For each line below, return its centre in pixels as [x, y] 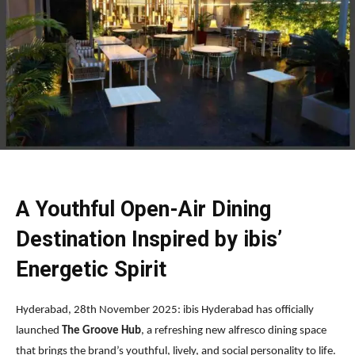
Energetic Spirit [91, 270]
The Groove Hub [101, 331]
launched [39, 331]
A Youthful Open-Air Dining [143, 210]
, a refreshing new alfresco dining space [234, 331]
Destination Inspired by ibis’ [149, 240]
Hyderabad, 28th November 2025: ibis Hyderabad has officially [165, 311]
